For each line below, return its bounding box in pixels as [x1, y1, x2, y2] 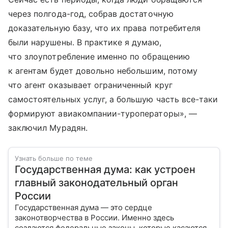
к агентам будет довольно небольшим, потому [8, 66, 198, 76]
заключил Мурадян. [8, 123, 88, 133]
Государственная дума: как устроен [15, 163, 195, 176]
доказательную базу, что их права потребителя [8, 23, 201, 34]
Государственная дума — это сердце [15, 203, 152, 213]
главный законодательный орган [15, 177, 178, 189]
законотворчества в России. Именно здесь [15, 213, 174, 223]
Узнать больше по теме [15, 154, 93, 163]
